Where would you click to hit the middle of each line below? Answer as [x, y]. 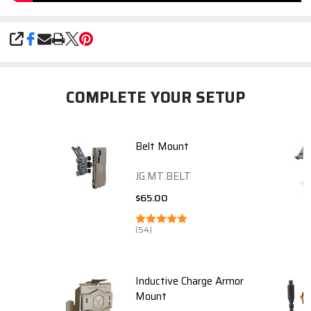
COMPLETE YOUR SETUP [155, 98]
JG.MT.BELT [163, 176]
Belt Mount [162, 146]
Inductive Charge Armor [189, 281]
